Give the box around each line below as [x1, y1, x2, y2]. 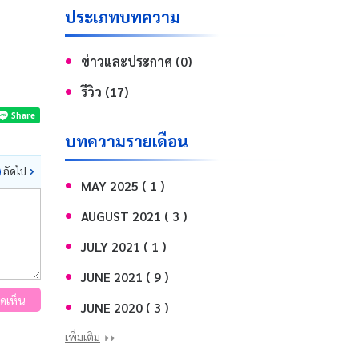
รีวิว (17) [81, 83, 128, 100]
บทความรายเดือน [65, 131, 188, 151]
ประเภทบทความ [65, 6, 180, 27]
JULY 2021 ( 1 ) [81, 238, 166, 255]
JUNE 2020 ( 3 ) [81, 299, 168, 316]
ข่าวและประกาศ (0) [81, 53, 192, 70]
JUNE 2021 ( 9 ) [81, 268, 168, 285]
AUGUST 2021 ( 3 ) [81, 208, 187, 224]
